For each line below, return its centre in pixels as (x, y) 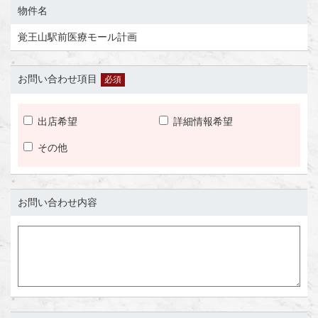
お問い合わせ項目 (57, 78)
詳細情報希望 (203, 122)
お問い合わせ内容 (57, 202)
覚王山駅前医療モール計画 (77, 37)
